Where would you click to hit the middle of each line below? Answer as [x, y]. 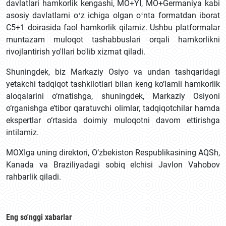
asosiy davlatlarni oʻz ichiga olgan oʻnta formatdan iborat [113, 15]
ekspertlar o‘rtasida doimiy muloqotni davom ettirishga [113, 120]
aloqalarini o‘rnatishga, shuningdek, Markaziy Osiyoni [113, 96]
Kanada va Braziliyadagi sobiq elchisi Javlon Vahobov [113, 165]
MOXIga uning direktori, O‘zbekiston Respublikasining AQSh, [113, 153]
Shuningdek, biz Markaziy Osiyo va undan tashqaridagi [113, 72]
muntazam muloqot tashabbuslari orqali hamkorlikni [113, 40]
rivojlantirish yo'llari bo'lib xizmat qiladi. [76, 52]
